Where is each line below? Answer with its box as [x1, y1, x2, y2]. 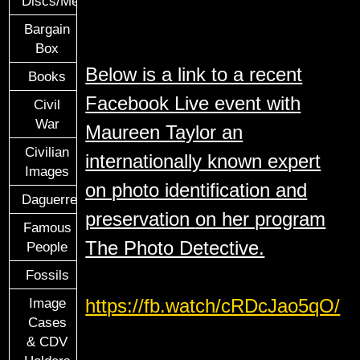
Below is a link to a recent [85, 63, 303, 85]
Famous [22, 219, 72, 235]
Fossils [25, 267, 69, 282]
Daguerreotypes [22, 191, 118, 207]
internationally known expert [85, 150, 321, 172]
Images [25, 163, 70, 178]
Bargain [24, 21, 71, 36]
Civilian [25, 144, 70, 159]
